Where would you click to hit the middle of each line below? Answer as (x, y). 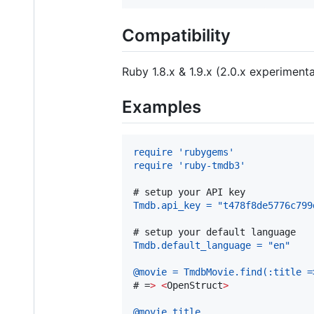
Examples (162, 107)
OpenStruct (195, 286)
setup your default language (220, 232)
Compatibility (176, 35)
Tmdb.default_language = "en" (212, 246)
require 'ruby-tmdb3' (189, 166)
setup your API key (195, 192)
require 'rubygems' (184, 152)
